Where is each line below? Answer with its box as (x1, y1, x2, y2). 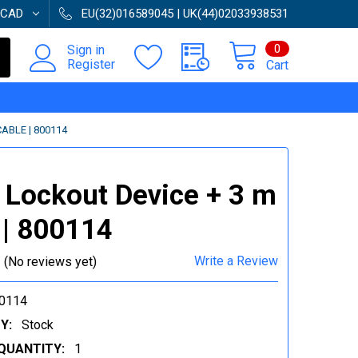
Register (67, 57, 115, 72)
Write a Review (194, 253, 278, 268)
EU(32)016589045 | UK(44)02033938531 (82, 6, 288, 21)
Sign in (67, 42, 105, 58)
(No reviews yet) (3, 253, 97, 269)
